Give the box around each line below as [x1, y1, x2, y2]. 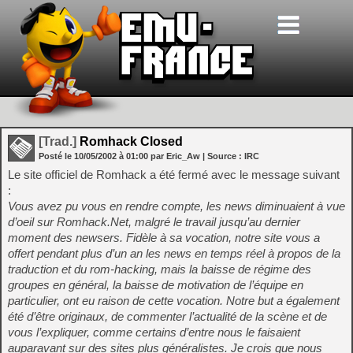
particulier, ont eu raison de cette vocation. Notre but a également [8, 294, 340, 307]
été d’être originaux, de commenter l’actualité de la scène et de [8, 310, 327, 323]
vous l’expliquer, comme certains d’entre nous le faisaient [8, 325, 300, 339]
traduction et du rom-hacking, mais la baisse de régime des [8, 262, 311, 276]
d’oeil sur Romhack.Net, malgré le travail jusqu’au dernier [8, 215, 300, 229]
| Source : [203, 151, 244, 161]
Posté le [39, 151, 74, 161]
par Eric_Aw [150, 151, 200, 161]
